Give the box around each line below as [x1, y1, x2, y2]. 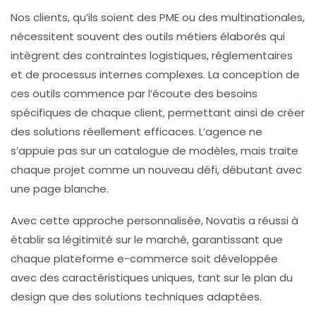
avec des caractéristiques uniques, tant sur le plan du [11, 270, 293, 286]
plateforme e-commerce [54, 251, 188, 267]
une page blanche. [11, 181, 109, 197]
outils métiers [145, 29, 217, 44]
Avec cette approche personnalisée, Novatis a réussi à [11, 213, 298, 229]
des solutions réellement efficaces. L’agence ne [11, 124, 262, 140]
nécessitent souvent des [11, 29, 145, 44]
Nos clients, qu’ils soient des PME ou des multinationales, [11, 10, 305, 25]
